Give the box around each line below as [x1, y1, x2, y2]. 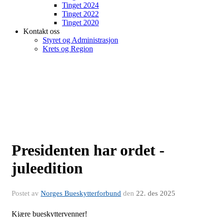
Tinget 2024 [62, 1, 99, 9]
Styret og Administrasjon [43, 36, 118, 44]
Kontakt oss [23, 27, 60, 35]
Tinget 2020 [62, 18, 99, 27]
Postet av [12, 189, 41, 197]
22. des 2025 [136, 189, 175, 197]
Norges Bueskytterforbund [41, 189, 121, 197]
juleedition [12, 159, 83, 177]
